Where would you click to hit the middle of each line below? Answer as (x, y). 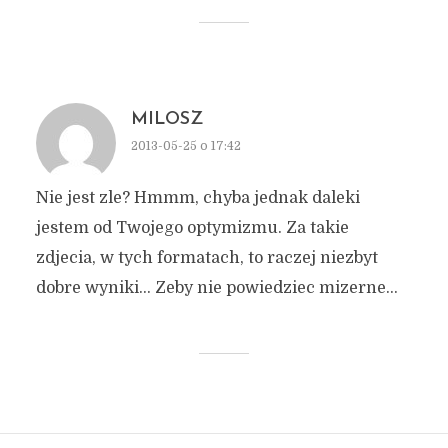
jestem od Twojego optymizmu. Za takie (192, 228)
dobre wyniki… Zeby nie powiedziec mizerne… (216, 288)
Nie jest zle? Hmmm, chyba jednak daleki (197, 198)
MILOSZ (166, 119)
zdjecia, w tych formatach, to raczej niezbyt (206, 258)
